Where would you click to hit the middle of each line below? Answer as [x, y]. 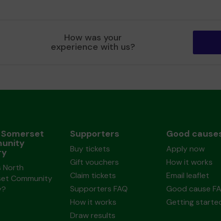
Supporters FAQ [99, 189]
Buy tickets [90, 149]
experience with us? [93, 47]
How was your [93, 37]
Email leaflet [187, 175]
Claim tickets [93, 175]
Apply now [185, 149]
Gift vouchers [94, 162]
